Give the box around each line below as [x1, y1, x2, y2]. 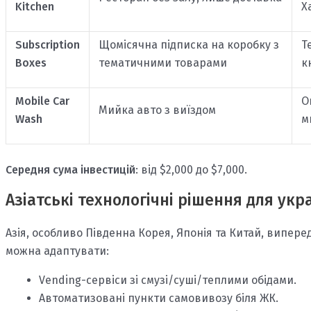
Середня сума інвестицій [6, 163, 135, 177]
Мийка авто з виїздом [98, 103, 216, 117]
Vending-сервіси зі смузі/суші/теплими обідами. [39, 274, 296, 287]
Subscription [15, 38, 80, 52]
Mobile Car [15, 94, 69, 108]
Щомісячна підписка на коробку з [98, 38, 279, 52]
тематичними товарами [98, 56, 227, 70]
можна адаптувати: [6, 244, 109, 258]
